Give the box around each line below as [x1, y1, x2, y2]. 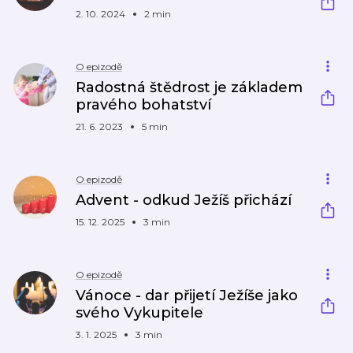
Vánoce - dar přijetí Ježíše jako [76, 287, 298, 304]
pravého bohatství [76, 96, 211, 113]
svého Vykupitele [76, 304, 203, 321]
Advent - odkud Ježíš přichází [76, 191, 292, 209]
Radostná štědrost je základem [76, 79, 303, 96]
